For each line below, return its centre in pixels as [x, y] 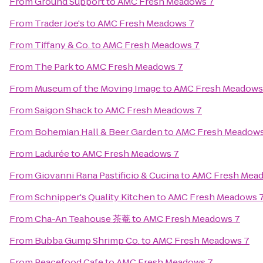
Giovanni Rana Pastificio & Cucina [107, 175]
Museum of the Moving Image [98, 88]
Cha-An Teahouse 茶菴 [82, 219]
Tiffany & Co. [62, 45]
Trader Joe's [60, 23]
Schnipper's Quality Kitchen [95, 197]
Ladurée [52, 154]
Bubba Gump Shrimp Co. [87, 240]
